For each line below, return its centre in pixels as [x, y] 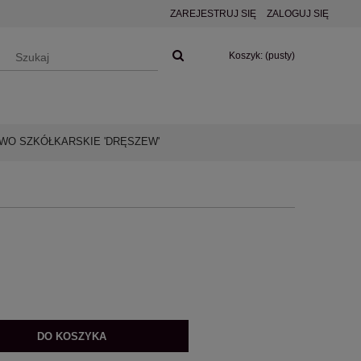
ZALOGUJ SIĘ [298, 14]
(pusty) [280, 56]
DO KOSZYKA [72, 336]
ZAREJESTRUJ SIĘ [213, 14]
